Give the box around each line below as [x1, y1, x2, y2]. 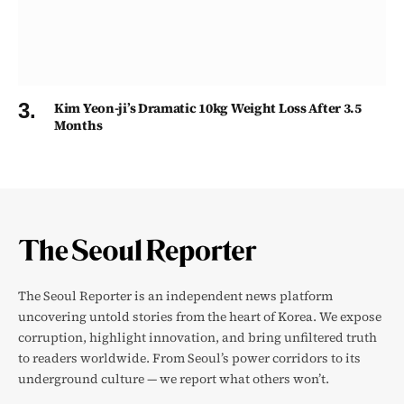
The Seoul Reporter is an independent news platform [18, 287, 333, 306]
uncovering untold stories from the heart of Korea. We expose [18, 308, 381, 326]
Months [54, 116, 103, 135]
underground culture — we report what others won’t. [18, 370, 329, 389]
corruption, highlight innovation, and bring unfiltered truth [18, 328, 377, 347]
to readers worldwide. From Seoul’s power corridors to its [18, 349, 361, 368]
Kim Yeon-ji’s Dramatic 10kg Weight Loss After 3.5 [54, 99, 362, 118]
